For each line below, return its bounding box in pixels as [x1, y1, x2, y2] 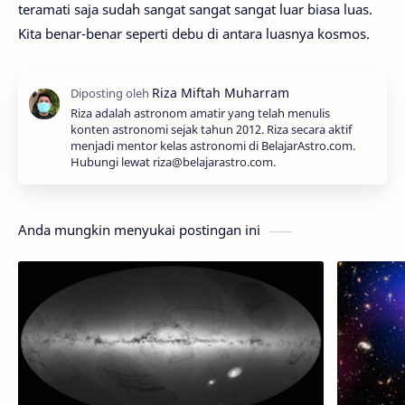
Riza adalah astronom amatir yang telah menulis [71, 106, 330, 122]
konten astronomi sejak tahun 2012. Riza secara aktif [71, 122, 352, 138]
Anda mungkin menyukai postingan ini [18, 221, 260, 240]
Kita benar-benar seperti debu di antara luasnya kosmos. [18, 24, 370, 43]
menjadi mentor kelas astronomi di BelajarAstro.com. [71, 138, 355, 155]
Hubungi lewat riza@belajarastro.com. [71, 155, 276, 171]
